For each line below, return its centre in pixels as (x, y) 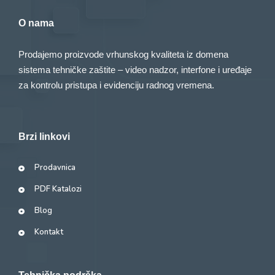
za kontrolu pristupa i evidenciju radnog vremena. (116, 85)
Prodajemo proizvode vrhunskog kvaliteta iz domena (123, 54)
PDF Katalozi (58, 189)
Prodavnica (55, 168)
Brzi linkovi (44, 137)
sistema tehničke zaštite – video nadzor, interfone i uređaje (135, 70)
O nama (36, 23)
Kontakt (48, 232)
